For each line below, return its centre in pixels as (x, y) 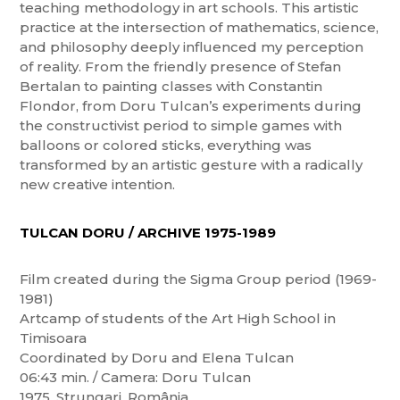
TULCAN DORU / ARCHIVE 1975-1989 (148, 233)
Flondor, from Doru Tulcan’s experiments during (191, 106)
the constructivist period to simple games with (181, 125)
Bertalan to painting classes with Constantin (171, 86)
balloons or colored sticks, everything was (166, 145)
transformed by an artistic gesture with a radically (192, 165)
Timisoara (54, 338)
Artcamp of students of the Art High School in (178, 318)
